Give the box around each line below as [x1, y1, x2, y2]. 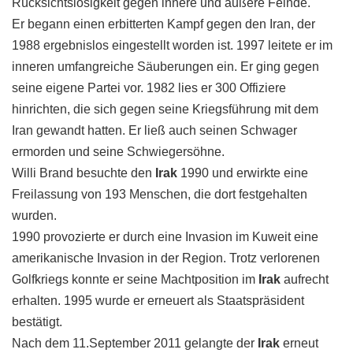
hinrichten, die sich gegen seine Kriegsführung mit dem [12, 102, 318, 116]
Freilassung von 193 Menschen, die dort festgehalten [12, 188, 307, 201]
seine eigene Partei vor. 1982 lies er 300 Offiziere [12, 81, 286, 95]
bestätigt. [12, 315, 62, 329]
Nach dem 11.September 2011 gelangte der [12, 336, 258, 350]
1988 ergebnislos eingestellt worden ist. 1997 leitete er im [12, 39, 333, 52]
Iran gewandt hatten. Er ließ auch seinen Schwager [12, 124, 297, 137]
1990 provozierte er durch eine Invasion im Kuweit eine [12, 230, 318, 243]
